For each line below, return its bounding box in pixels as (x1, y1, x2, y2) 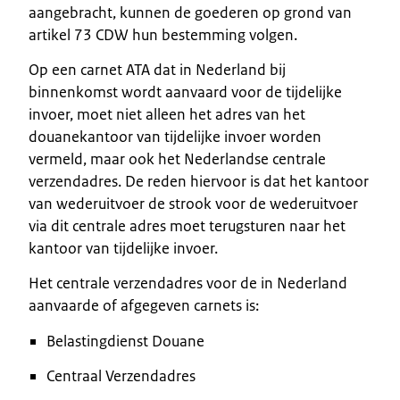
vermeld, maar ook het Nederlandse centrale (29, 148, 326, 169)
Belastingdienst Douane (46, 330, 204, 351)
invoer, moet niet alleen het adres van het (29, 104, 305, 124)
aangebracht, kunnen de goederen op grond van (29, 2, 352, 22)
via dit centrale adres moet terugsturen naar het (29, 215, 346, 236)
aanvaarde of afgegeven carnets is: (29, 295, 259, 315)
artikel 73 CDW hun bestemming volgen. (29, 24, 297, 45)
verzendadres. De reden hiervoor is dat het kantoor (29, 171, 369, 191)
